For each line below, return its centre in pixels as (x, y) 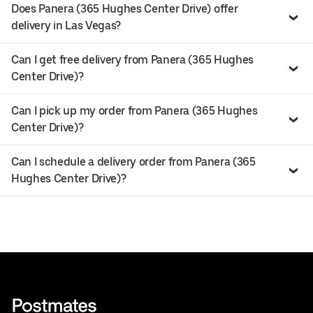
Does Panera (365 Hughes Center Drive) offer (125, 9)
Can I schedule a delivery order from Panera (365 (133, 162)
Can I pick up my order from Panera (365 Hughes (134, 111)
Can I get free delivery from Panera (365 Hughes (132, 60)
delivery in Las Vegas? (66, 26)
